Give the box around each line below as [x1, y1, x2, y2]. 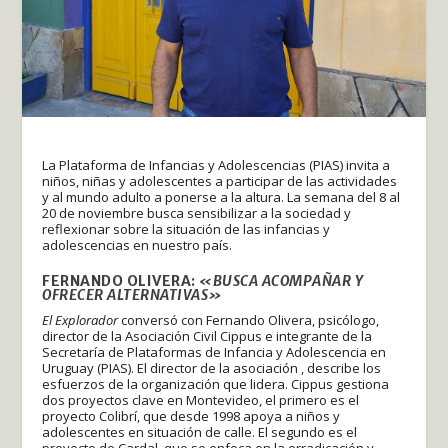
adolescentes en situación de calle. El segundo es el [42, 422, 358, 441]
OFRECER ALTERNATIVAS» [42, 285, 222, 304]
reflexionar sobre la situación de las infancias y [42, 219, 331, 238]
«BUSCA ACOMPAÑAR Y [199, 271, 364, 290]
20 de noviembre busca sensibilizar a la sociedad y [42, 203, 352, 222]
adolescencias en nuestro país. [42, 235, 233, 254]
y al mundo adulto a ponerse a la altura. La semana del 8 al [42, 187, 401, 206]
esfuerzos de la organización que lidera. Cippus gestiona [42, 374, 390, 393]
